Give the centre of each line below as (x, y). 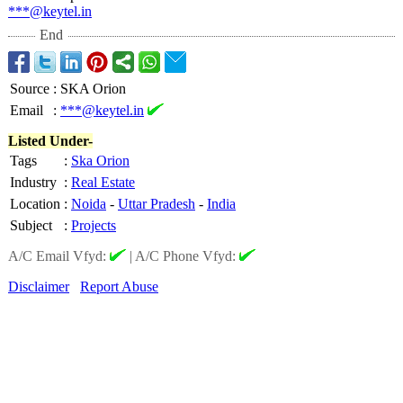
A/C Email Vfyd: (59, 256)
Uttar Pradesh (157, 204)
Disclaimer (39, 287)
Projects (94, 225)
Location (35, 204)
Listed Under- (50, 141)
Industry (33, 182)
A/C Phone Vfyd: (187, 256)
